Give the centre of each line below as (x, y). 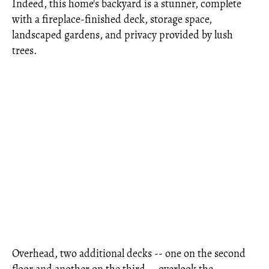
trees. (24, 50)
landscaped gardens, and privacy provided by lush (122, 35)
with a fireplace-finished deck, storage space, (112, 19)
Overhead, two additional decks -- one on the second (129, 253)
